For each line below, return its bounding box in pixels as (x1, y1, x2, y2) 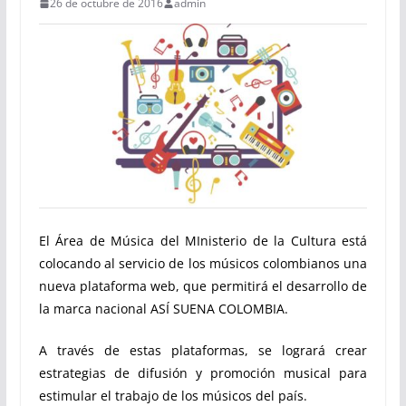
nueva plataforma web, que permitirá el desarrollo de (38, 276, 368, 295)
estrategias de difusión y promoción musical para (38, 363, 368, 382)
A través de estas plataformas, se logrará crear (38, 341, 368, 359)
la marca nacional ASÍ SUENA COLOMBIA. (38, 299, 288, 317)
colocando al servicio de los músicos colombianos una (38, 254, 368, 272)
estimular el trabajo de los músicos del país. (38, 386, 307, 404)
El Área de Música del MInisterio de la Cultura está (38, 231, 368, 249)
